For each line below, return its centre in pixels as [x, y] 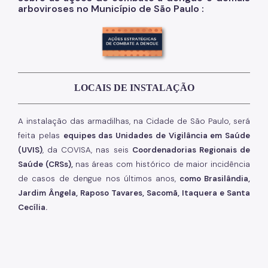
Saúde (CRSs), [47, 165]
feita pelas [41, 136]
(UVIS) [30, 150]
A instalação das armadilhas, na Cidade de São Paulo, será [134, 121]
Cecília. [33, 208]
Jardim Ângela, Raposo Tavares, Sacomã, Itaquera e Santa [134, 193]
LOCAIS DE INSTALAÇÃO [134, 88]
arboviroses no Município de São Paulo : [111, 9]
